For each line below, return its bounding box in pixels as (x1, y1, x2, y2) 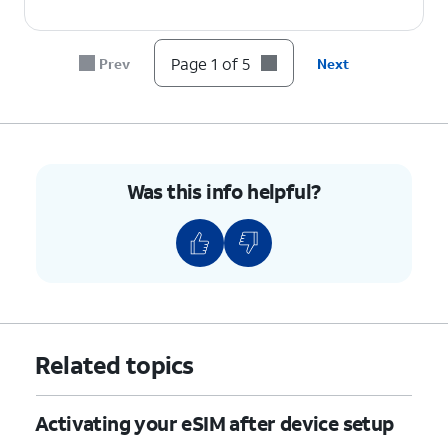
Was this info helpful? (126, 177, 321, 204)
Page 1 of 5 (170, 52, 250, 74)
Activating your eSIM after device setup (35, 409, 394, 436)
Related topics (34, 348, 194, 381)
